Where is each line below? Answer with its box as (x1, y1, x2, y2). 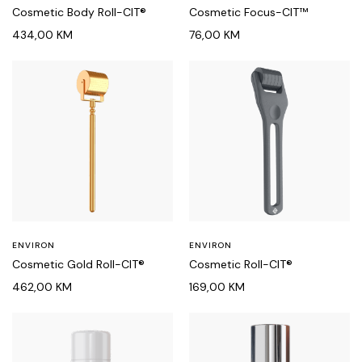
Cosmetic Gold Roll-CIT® (12, 257, 145, 271)
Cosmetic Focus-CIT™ (189, 5, 308, 19)
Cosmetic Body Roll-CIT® (12, 5, 146, 19)
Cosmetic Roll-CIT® (189, 257, 293, 271)
